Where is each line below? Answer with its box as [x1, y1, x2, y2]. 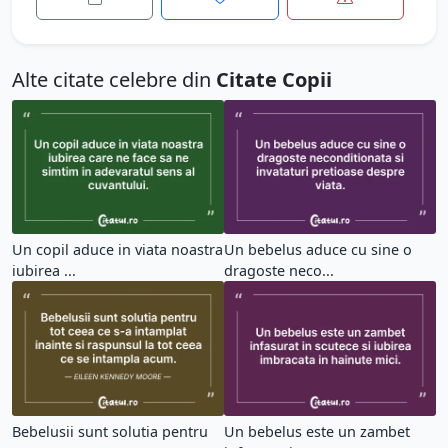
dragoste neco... [224, 261, 334, 281]
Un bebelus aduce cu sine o [224, 240, 412, 260]
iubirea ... [12, 261, 76, 281]
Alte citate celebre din [12, 66, 216, 93]
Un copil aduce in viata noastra [12, 240, 223, 260]
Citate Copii [216, 66, 332, 93]
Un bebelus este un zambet [224, 421, 410, 441]
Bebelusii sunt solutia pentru [12, 421, 208, 441]
